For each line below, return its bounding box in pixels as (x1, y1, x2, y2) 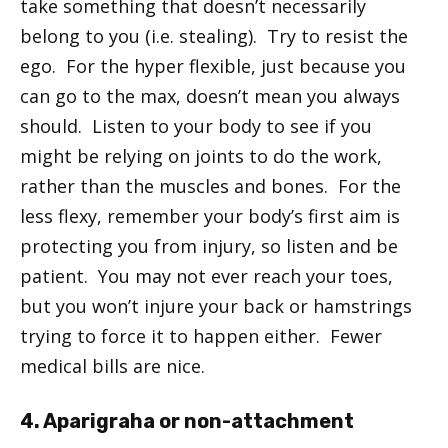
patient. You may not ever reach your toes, (20, 263, 393, 288)
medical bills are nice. (20, 353, 205, 378)
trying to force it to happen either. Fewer (20, 323, 382, 348)
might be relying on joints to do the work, (20, 143, 382, 168)
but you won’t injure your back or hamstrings (20, 293, 412, 318)
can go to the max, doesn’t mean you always (20, 83, 400, 108)
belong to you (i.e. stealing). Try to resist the (20, 23, 408, 48)
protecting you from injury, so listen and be (20, 233, 398, 258)
